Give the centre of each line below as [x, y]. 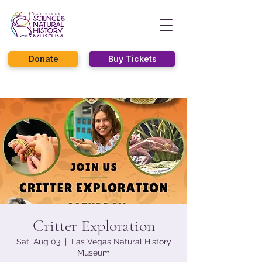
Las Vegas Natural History [121, 242]
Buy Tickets [132, 59]
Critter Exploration [94, 226]
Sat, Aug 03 [38, 242]
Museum [94, 253]
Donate [43, 59]
